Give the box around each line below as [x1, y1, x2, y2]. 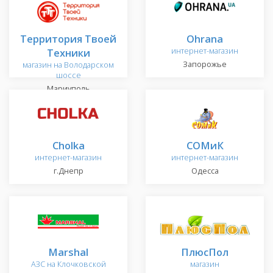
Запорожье [183, 59, 227, 70]
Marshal [48, 245, 88, 260]
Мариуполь [46, 83, 90, 94]
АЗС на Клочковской [30, 259, 106, 270]
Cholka [52, 138, 85, 153]
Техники [46, 46, 90, 60]
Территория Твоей [20, 32, 116, 46]
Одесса [191, 166, 219, 177]
